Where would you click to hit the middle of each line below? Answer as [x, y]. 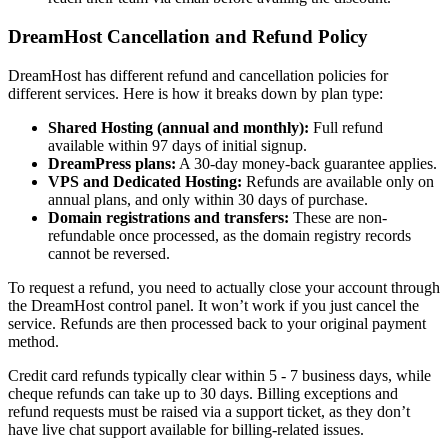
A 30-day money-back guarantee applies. [306, 163]
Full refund [346, 127]
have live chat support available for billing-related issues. [186, 429]
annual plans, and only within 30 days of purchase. [208, 199]
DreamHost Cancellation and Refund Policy [188, 37]
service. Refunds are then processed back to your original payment [217, 323]
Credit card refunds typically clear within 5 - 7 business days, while [219, 375]
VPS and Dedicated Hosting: [145, 181]
